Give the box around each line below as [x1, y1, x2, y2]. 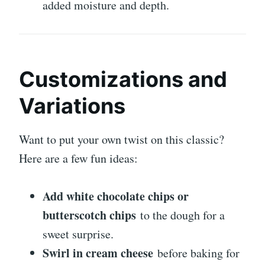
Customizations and [19, 66, 227, 92]
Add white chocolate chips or [43, 187, 189, 205]
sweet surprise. [43, 225, 114, 242]
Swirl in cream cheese [43, 244, 153, 261]
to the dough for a [136, 206, 225, 223]
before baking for [153, 244, 240, 261]
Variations [19, 92, 125, 119]
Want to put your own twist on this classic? [19, 131, 224, 147]
